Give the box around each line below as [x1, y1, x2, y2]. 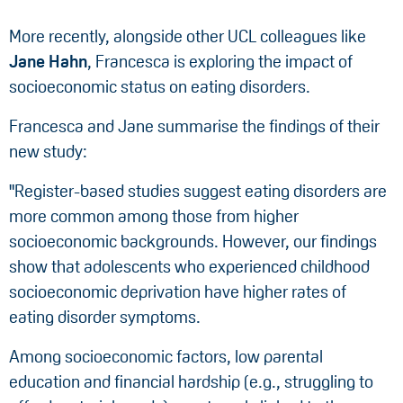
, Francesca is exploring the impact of [87, 51, 353, 71]
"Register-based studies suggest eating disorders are [9, 181, 387, 201]
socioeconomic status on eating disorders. [9, 76, 310, 96]
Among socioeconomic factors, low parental [9, 346, 323, 366]
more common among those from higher [9, 206, 299, 226]
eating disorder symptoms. [9, 307, 201, 327]
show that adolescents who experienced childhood [9, 256, 370, 276]
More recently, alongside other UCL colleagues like [9, 26, 366, 46]
